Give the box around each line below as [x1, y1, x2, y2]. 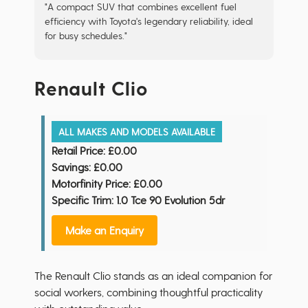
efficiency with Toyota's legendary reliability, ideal [45, 15, 253, 27]
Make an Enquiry [65, 223, 144, 237]
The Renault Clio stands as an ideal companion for [34, 269, 272, 283]
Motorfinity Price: [52, 177, 131, 190]
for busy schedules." [45, 30, 127, 42]
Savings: [52, 160, 91, 174]
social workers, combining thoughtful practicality [34, 285, 263, 299]
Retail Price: [52, 144, 105, 157]
